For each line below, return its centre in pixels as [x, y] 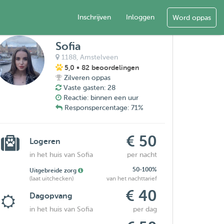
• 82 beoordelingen [108, 67]
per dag [145, 209]
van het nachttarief [132, 178]
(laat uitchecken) [52, 178]
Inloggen [140, 17]
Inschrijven [94, 17]
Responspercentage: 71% [104, 108]
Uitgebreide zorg [54, 170]
